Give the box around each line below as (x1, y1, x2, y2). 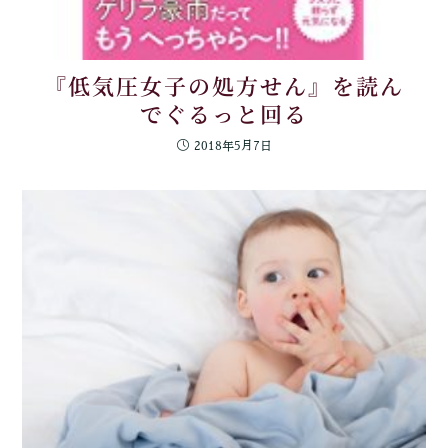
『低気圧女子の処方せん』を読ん (44, 70, 404, 102)
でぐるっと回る (140, 98, 308, 130)
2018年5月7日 (193, 140, 272, 153)
